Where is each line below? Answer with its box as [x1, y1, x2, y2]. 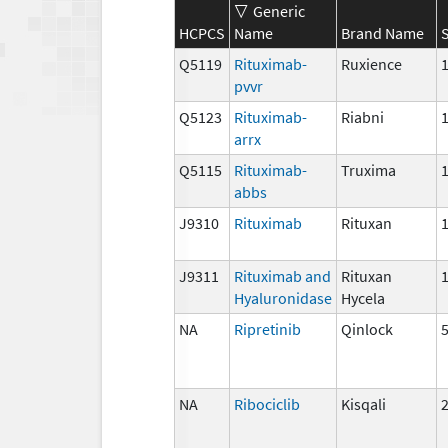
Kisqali [341, 393, 386, 414]
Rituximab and [234, 265, 331, 286]
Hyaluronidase [234, 287, 332, 308]
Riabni [341, 106, 384, 127]
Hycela [341, 287, 385, 308]
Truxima [341, 159, 396, 180]
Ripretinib [234, 318, 301, 339]
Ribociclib [234, 393, 300, 414]
